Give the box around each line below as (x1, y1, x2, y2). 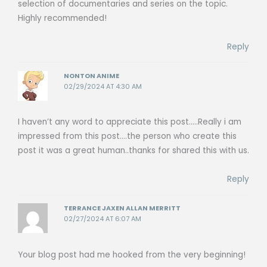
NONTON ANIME (64, 71, 120, 80)
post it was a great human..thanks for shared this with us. (18, 145, 249, 157)
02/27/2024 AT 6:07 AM (64, 215, 142, 224)
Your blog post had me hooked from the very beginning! (18, 249, 246, 260)
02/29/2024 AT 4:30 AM (64, 82, 142, 91)
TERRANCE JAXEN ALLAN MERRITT (64, 204, 181, 213)
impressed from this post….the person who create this (18, 131, 237, 142)
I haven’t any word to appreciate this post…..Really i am (18, 116, 241, 128)
